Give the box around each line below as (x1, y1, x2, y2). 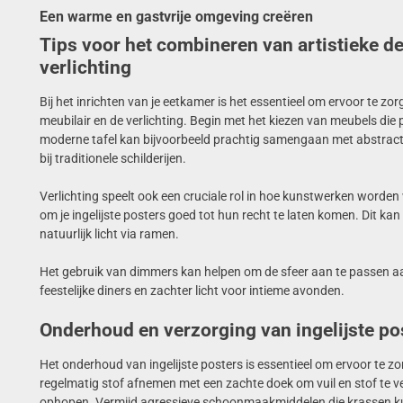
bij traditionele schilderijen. (39, 150, 186, 166)
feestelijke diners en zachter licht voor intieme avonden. (39, 282, 345, 298)
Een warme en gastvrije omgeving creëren (39, 7, 313, 25)
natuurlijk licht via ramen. (39, 226, 179, 241)
